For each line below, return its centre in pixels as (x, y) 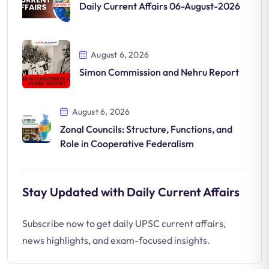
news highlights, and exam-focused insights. (116, 240)
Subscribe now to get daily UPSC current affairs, (124, 224)
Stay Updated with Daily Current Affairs (131, 192)
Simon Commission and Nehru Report (159, 72)
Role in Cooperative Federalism (127, 144)
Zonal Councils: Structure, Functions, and (147, 129)
